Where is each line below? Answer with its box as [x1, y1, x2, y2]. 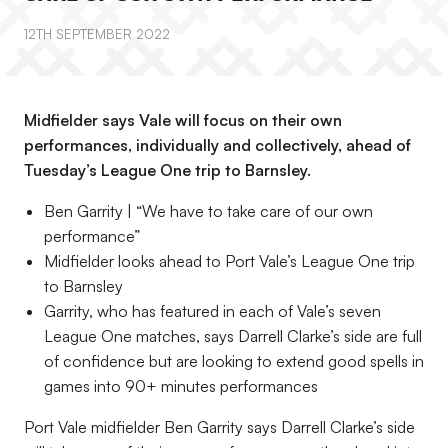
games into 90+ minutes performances [44, 376, 318, 396]
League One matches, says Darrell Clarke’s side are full [44, 326, 422, 346]
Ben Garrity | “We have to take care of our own [44, 201, 373, 221]
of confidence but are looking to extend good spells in [44, 351, 424, 371]
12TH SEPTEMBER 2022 [24, 26, 170, 42]
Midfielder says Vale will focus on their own [24, 110, 342, 130]
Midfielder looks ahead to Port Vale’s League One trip [44, 251, 415, 271]
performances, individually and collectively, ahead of [24, 135, 411, 155]
